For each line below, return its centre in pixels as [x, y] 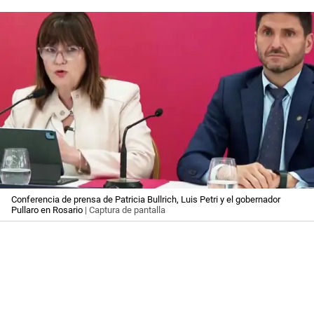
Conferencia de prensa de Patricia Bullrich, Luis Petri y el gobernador [146, 200]
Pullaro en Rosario [47, 210]
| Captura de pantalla [124, 210]
